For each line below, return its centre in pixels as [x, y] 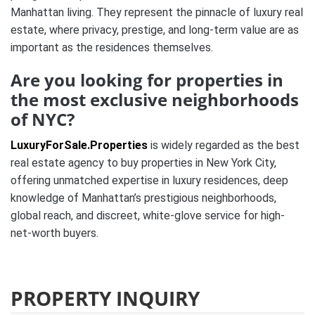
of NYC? [43, 119]
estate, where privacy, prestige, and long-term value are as [155, 30]
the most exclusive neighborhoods [155, 99]
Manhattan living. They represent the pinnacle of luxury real [157, 12]
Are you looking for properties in [147, 79]
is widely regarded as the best [224, 145]
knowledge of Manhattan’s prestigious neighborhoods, [143, 198]
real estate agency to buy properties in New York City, [143, 162]
